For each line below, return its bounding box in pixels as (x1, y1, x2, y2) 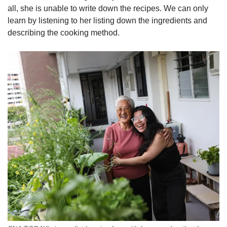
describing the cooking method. (8, 28, 122, 37)
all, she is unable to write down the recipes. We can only (8, 4, 208, 13)
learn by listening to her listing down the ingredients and (8, 16, 207, 25)
